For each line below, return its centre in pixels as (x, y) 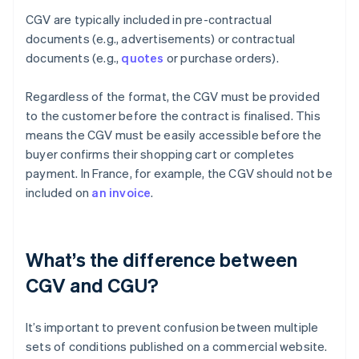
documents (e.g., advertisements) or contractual (161, 39)
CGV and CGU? (93, 285)
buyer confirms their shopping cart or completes (160, 154)
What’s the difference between (161, 260)
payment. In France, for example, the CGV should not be (179, 173)
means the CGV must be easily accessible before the (174, 135)
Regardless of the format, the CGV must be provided (173, 97)
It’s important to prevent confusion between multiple (172, 327)
